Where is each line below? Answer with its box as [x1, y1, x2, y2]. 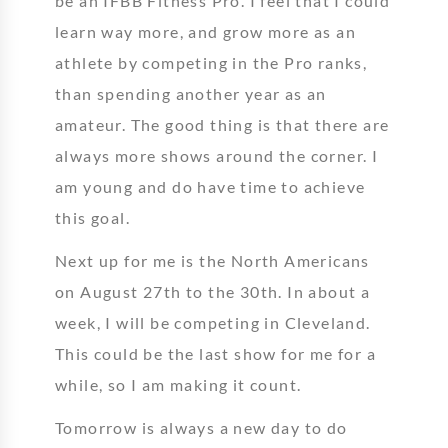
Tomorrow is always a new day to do [55, 418, 348, 437]
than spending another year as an [55, 84, 327, 103]
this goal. [55, 208, 131, 227]
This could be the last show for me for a [55, 344, 376, 363]
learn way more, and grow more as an [55, 22, 356, 41]
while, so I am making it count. [55, 375, 302, 394]
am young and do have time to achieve [55, 177, 366, 196]
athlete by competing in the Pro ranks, [55, 53, 368, 72]
